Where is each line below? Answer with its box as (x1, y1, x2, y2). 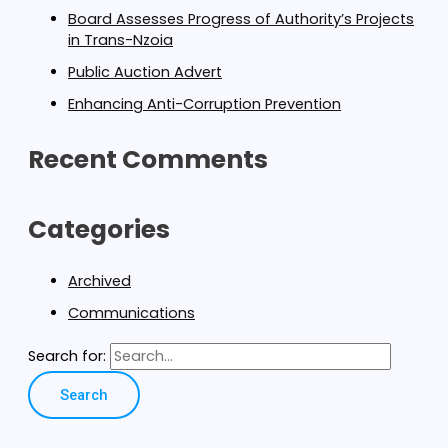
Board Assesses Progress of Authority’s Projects (68, 8, 414, 29)
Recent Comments (28, 142, 268, 178)
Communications (68, 303, 195, 324)
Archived (68, 271, 131, 292)
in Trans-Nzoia (68, 29, 173, 50)
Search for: (28, 346, 106, 367)
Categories (28, 211, 170, 247)
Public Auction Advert (68, 61, 222, 82)
